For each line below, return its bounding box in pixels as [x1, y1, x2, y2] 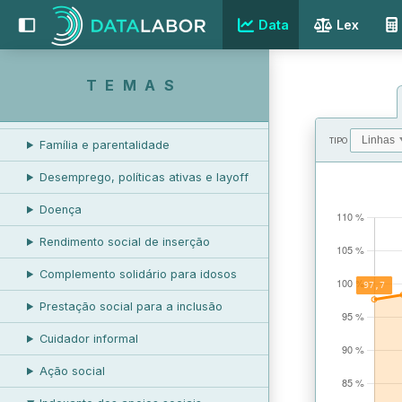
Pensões [39, 106, 87, 119]
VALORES [329, 169, 365, 179]
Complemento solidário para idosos [39, 267, 237, 281]
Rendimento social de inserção [39, 235, 210, 249]
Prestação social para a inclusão [39, 300, 223, 313]
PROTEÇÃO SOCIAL [25, 74, 134, 87]
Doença [39, 203, 82, 216]
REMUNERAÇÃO [25, 7, 112, 21]
